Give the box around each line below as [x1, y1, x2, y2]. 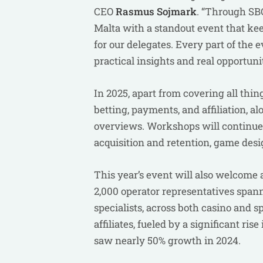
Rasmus [116, 5, 154, 18]
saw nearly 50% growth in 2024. [94, 234, 245, 247]
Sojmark [157, 5, 197, 18]
